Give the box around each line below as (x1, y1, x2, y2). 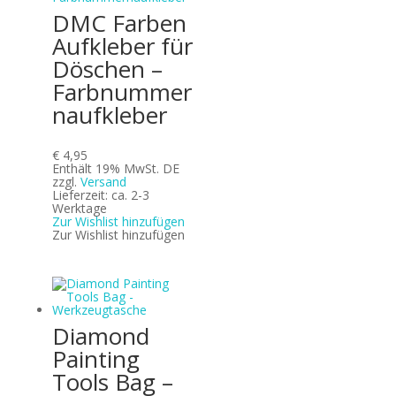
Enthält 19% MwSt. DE (51, 159, 179, 177)
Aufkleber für (51, 29, 193, 62)
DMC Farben (51, 6, 187, 39)
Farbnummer (51, 75, 192, 108)
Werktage (51, 199, 107, 217)
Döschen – (51, 52, 163, 85)
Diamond (51, 319, 149, 352)
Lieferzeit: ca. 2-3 (51, 186, 149, 203)
